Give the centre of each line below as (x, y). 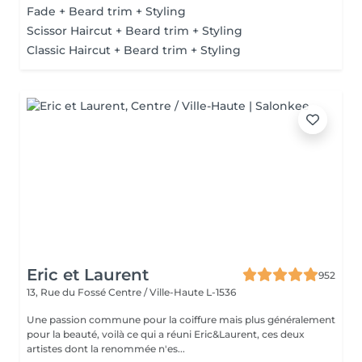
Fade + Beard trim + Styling (106, 11)
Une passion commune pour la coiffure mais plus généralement (181, 320)
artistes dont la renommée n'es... (106, 349)
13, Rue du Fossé (67, 292)
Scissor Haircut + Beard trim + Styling (135, 31)
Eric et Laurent (88, 275)
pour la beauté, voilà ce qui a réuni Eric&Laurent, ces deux (166, 334)
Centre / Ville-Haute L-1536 (172, 292)
